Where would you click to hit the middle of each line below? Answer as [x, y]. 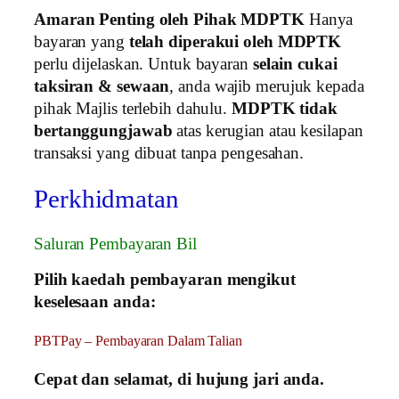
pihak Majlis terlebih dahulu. [133, 108]
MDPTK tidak [285, 108]
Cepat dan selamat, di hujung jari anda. [179, 379]
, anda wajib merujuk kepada [267, 86]
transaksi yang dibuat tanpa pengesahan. [169, 153]
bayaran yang [81, 41]
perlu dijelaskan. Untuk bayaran [143, 64]
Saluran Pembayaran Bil [115, 244]
